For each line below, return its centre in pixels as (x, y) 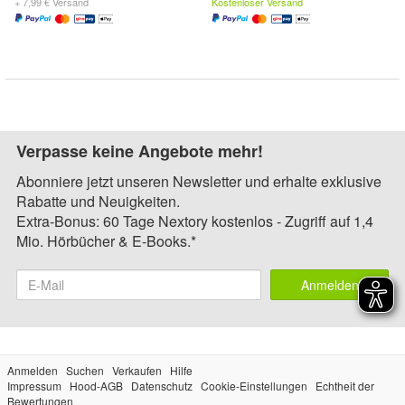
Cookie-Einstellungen (254, 386)
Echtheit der (345, 386)
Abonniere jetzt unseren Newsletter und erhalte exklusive (199, 181)
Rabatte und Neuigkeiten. (98, 201)
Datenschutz (162, 386)
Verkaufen (137, 370)
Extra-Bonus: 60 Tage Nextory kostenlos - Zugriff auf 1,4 (195, 221)
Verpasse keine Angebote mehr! (140, 151)
